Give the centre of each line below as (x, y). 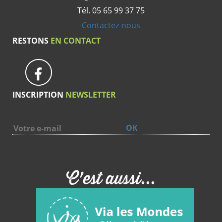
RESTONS (30, 40)
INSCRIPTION (38, 94)
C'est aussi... (111, 179)
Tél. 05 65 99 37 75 (111, 10)
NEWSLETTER (90, 94)
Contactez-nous (111, 25)
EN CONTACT (75, 40)
